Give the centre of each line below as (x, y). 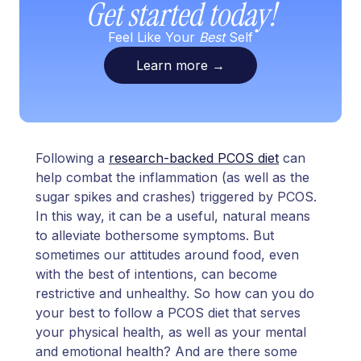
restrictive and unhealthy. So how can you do (175, 294)
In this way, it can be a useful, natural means (173, 216)
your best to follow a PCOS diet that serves (168, 313)
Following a (72, 158)
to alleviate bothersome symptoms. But (155, 236)
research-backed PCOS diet (194, 158)
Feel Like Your (154, 37)
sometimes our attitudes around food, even (167, 255)
